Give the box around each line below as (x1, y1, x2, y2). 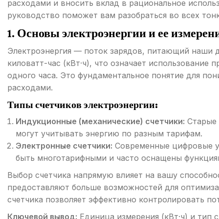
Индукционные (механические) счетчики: (16, 116, 185, 126)
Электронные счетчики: (16, 141, 112, 151)
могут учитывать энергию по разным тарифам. (16, 129, 202, 138)
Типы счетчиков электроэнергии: (7, 99, 158, 110)
